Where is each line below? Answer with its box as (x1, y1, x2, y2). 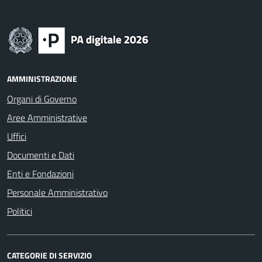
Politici (7, 204, 32, 218)
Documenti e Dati (7, 148, 74, 162)
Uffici (7, 129, 26, 143)
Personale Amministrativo (7, 185, 108, 199)
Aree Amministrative (7, 111, 87, 125)
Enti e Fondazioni (7, 167, 74, 181)
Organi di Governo (7, 92, 77, 106)
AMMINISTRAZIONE (7, 73, 77, 85)
